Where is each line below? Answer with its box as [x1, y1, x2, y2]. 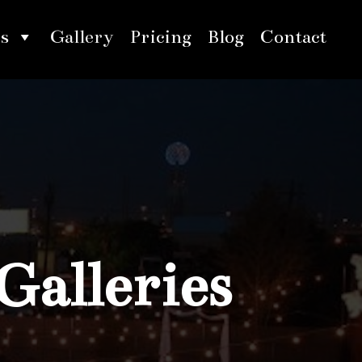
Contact [260, 26, 327, 48]
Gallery [50, 26, 115, 48]
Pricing [130, 26, 192, 48]
